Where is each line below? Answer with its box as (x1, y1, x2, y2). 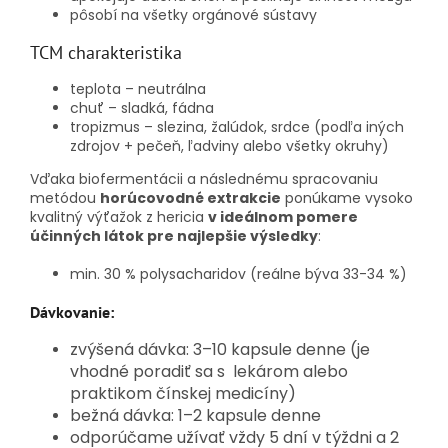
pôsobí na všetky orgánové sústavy (70, 5, 317, 26)
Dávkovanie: (30, 302, 114, 323)
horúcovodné (100, 188, 207, 209)
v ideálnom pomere (208, 207, 358, 228)
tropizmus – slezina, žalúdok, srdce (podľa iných (70, 117, 404, 138)
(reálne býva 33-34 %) (250, 264, 407, 285)
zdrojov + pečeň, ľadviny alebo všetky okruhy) (70, 136, 389, 157)
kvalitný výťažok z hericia (30, 207, 208, 228)
